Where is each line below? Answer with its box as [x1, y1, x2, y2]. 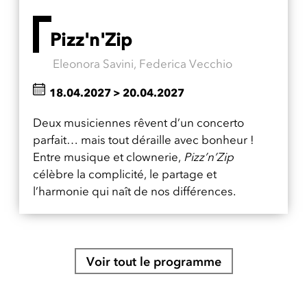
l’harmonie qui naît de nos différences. [33, 184, 236, 198]
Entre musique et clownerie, [33, 149, 184, 164]
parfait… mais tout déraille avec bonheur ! [33, 132, 254, 147]
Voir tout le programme [86, 254, 221, 269]
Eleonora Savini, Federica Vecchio [53, 56, 232, 71]
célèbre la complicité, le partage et [33, 167, 217, 181]
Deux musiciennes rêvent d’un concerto [33, 115, 244, 130]
